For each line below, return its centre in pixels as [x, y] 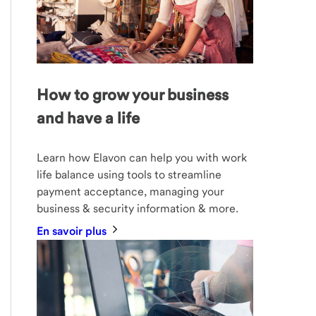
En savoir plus [73, 231]
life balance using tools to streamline [129, 174]
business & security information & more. [138, 208]
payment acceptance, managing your [131, 191]
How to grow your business [133, 94]
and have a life [89, 117]
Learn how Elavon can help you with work [142, 157]
